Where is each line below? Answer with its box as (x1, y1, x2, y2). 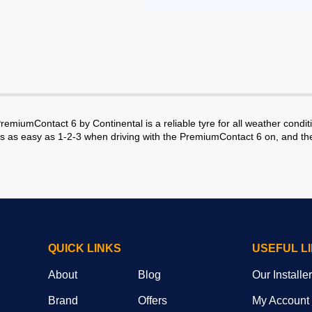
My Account (251, 295, 309, 306)
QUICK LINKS (48, 242, 121, 254)
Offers (138, 295, 168, 306)
